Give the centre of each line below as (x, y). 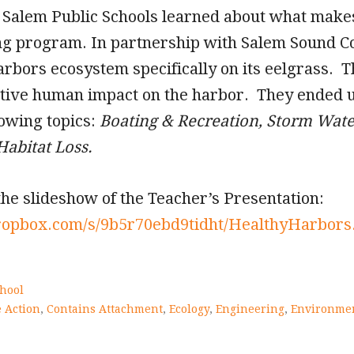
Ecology (189, 309)
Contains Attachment (105, 309)
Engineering (250, 309)
